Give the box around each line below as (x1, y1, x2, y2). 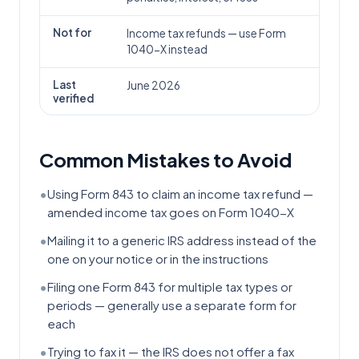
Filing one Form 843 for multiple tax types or (47, 279, 292, 294)
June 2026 (127, 79, 180, 92)
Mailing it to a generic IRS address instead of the (47, 232, 317, 248)
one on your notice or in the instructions (47, 251, 268, 266)
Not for (53, 26, 91, 39)
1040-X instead (127, 42, 208, 56)
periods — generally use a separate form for (47, 297, 296, 313)
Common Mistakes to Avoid (39, 147, 292, 171)
